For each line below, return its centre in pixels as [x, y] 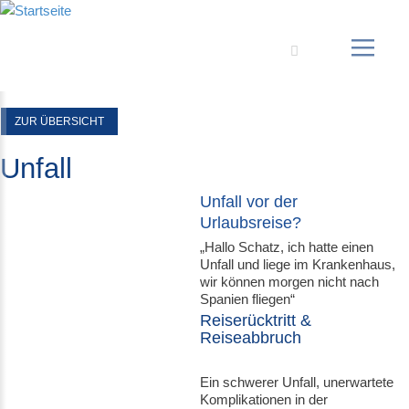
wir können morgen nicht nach [290, 282]
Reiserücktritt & [256, 320]
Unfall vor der [249, 202]
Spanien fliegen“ [248, 299]
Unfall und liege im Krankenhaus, [298, 264]
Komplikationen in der [264, 399]
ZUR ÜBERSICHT [59, 121]
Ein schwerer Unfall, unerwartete [297, 382]
